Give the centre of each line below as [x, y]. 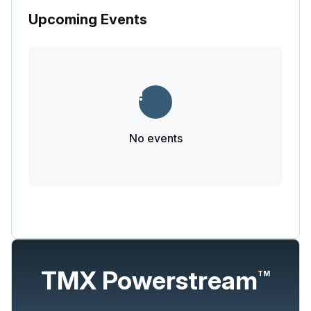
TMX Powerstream [149, 280]
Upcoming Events [88, 19]
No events [155, 138]
